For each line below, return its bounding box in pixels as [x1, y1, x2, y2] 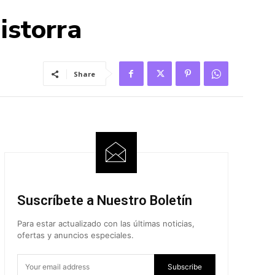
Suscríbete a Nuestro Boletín [17, 192, 192, 208]
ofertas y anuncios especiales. [17, 230, 134, 240]
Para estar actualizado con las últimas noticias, [17, 218, 195, 228]
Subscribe [167, 262, 202, 272]
